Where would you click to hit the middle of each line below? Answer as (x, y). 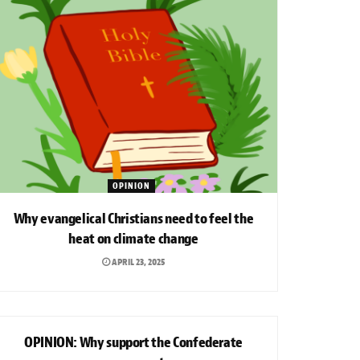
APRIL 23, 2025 (137, 262)
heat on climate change (133, 239)
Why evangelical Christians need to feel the (133, 219)
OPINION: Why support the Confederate (133, 342)
